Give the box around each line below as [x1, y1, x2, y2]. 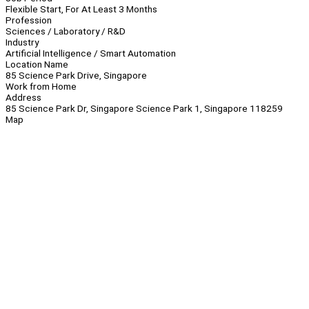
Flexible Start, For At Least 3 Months [6, 3, 157, 15]
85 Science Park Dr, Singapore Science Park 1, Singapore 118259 [6, 103, 283, 114]
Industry [6, 37, 39, 48]
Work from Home [6, 81, 77, 92]
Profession [6, 14, 52, 26]
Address [6, 92, 41, 103]
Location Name [6, 59, 68, 70]
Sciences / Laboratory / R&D [6, 26, 126, 37]
